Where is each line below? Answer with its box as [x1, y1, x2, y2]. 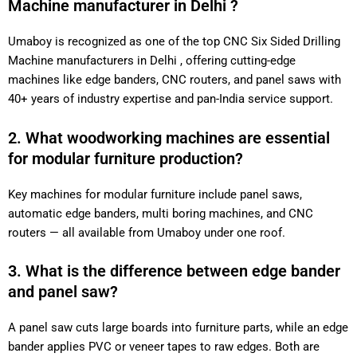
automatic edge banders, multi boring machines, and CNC [8, 206, 313, 221]
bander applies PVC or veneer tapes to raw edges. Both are [8, 339, 320, 354]
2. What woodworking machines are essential [8, 127, 330, 147]
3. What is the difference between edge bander [8, 261, 340, 280]
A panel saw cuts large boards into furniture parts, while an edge [8, 320, 348, 335]
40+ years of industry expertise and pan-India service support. [8, 92, 333, 107]
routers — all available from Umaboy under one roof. [8, 225, 285, 240]
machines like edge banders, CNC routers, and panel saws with [8, 73, 341, 88]
